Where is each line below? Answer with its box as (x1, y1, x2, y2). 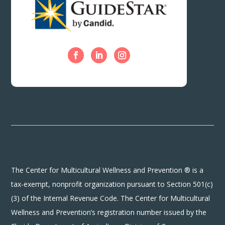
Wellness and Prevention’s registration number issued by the (11, 207, 207, 217)
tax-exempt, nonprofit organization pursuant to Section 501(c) (11, 179, 213, 189)
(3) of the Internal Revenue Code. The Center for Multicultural (11, 193, 210, 203)
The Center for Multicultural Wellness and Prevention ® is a (11, 165, 204, 175)
